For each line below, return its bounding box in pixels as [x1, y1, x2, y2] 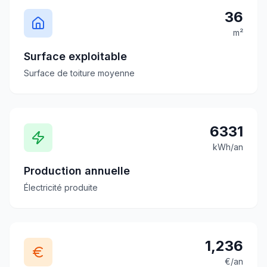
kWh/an [213, 142, 243, 152]
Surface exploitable [24, 50, 127, 63]
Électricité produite [24, 182, 98, 193]
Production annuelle [24, 164, 130, 177]
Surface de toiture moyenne [24, 68, 135, 78]
